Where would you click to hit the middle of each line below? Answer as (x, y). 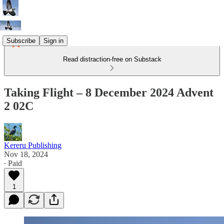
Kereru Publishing (33, 145)
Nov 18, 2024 (26, 154)
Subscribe (21, 40)
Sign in (53, 40)
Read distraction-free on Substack (112, 59)
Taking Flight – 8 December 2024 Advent (109, 92)
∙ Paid (13, 163)
